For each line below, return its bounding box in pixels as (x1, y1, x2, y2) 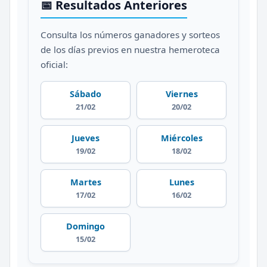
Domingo (66, 220, 105, 232)
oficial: (41, 58, 68, 70)
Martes (70, 176, 101, 188)
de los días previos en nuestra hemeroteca (41, 43, 220, 55)
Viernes (165, 88, 198, 100)
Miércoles (160, 132, 203, 144)
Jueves (72, 132, 100, 144)
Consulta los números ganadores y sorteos (41, 28, 220, 41)
